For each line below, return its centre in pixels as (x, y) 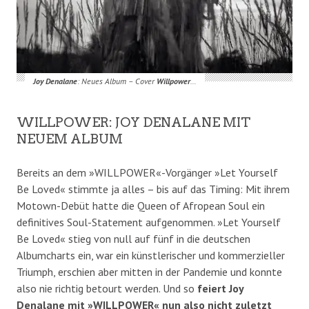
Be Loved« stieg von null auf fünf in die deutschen (133, 238)
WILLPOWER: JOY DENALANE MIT (133, 122)
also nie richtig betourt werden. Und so (107, 288)
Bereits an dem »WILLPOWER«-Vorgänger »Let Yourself (147, 172)
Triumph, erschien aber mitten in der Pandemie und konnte (149, 271)
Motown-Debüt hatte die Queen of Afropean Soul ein (141, 205)
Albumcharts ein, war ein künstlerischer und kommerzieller (151, 255)
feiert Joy (220, 288)
